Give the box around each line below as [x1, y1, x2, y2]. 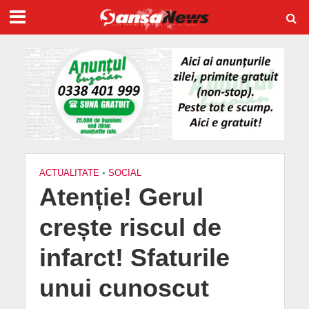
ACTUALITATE [39, 168, 99, 178]
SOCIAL [108, 168, 141, 178]
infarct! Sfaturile [39, 243, 230, 272]
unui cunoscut [39, 274, 209, 302]
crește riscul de [39, 213, 221, 241]
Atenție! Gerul [39, 183, 203, 211]
